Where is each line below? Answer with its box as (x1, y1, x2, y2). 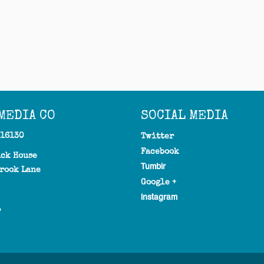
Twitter (141, 131, 174, 141)
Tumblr (141, 161, 166, 171)
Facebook (141, 146, 179, 157)
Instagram (141, 192, 177, 202)
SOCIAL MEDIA (141, 107, 228, 124)
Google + (141, 177, 176, 187)
